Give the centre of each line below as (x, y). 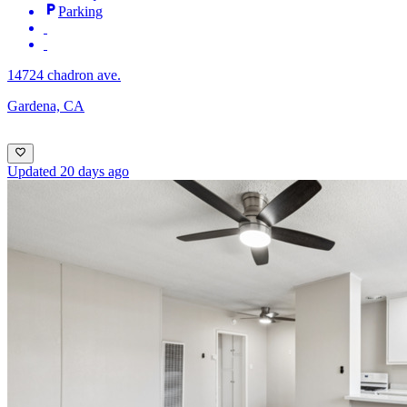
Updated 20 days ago (68, 172)
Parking (80, 11)
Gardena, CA (46, 105)
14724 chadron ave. (64, 74)
